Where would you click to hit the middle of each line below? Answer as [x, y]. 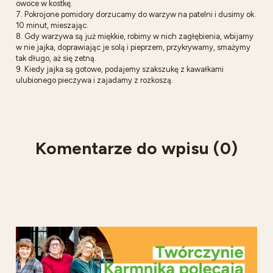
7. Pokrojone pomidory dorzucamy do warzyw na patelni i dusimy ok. [136, 14]
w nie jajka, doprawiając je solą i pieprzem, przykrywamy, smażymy [133, 47]
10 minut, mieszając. [52, 25]
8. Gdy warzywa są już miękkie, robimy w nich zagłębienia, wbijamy [135, 36]
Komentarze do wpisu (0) [136, 148]
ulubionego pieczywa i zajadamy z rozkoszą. [94, 80]
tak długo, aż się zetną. [56, 58]
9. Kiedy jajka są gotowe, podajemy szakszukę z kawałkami [120, 69]
